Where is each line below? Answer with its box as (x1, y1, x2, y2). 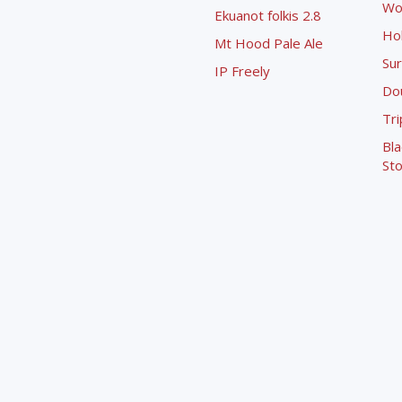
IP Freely (214, 62, 270, 80)
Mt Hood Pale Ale (214, 34, 323, 52)
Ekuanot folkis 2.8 (214, 6, 321, 24)
